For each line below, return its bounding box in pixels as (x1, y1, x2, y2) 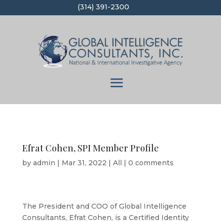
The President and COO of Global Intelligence (22, 202, 186, 211)
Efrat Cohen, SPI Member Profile (22, 142, 159, 154)
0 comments (128, 158, 174, 168)
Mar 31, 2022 (61, 158, 107, 168)
